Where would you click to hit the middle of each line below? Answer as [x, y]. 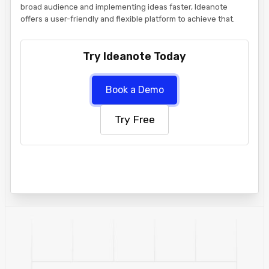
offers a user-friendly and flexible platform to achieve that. [128, 19]
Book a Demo [134, 89]
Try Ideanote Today [134, 56]
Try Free [134, 119]
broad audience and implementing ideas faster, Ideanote [124, 7]
